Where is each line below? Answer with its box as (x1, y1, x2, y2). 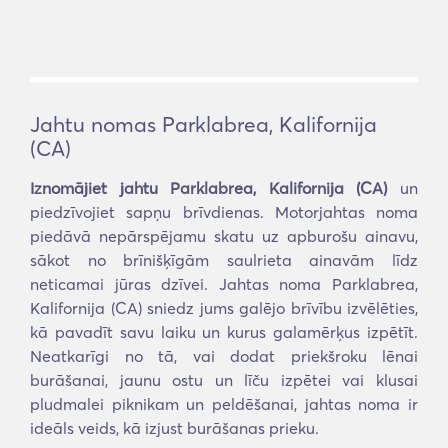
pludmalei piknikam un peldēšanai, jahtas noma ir (30, 394, 418, 414)
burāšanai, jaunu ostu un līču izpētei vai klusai (30, 370, 418, 390)
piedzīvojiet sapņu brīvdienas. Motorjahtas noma (30, 202, 418, 222)
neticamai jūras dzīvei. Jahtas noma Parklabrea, (30, 274, 418, 294)
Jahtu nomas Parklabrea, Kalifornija (30, 111, 377, 137)
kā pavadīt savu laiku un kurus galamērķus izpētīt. (30, 322, 418, 342)
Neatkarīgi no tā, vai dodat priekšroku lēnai (30, 346, 418, 366)
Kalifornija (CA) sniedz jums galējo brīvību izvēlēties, (30, 298, 418, 318)
